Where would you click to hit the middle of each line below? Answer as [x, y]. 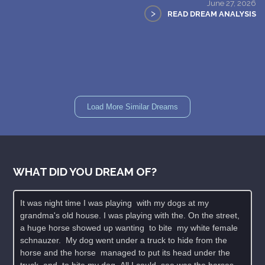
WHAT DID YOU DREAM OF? [85, 172]
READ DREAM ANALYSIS [212, 14]
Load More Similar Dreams [132, 107]
